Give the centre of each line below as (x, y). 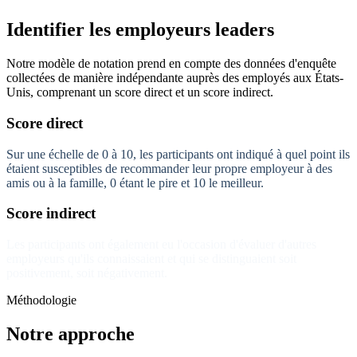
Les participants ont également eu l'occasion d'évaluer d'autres (161, 244)
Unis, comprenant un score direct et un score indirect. (140, 92)
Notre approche (71, 333)
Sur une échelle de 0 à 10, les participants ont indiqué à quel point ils (178, 154)
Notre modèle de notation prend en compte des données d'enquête (171, 64)
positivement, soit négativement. (87, 273)
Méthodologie (41, 300)
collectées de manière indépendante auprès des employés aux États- (175, 78)
